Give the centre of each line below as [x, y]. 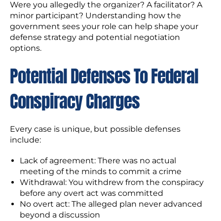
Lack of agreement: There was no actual [98, 161]
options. [26, 48]
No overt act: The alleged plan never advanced [111, 204]
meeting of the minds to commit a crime [101, 171]
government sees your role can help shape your [104, 26]
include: [25, 140]
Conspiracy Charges [75, 101]
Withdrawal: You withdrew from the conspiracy [112, 182]
